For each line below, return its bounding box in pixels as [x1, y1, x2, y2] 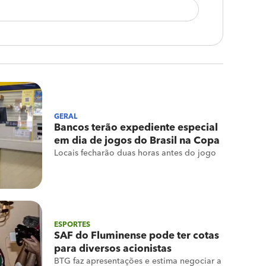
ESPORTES [54, 221, 90, 229]
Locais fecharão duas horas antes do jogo [54, 149, 216, 157]
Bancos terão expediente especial [54, 123, 218, 133]
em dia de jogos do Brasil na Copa [54, 136, 220, 146]
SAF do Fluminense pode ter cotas [54, 231, 219, 241]
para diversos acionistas [54, 244, 172, 254]
